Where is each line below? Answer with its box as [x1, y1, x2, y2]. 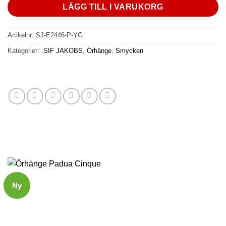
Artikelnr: [8, 31, 36, 39]
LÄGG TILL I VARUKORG [63, 2, 163, 11]
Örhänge [87, 46, 111, 54]
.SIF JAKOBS [41, 46, 83, 54]
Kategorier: [8, 46, 41, 54]
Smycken [116, 46, 143, 54]
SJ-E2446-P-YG [36, 31, 83, 39]
